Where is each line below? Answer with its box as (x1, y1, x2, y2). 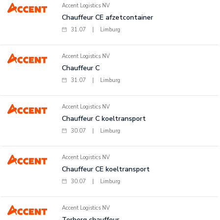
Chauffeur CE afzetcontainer (61, 13, 153, 22)
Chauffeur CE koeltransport (61, 165, 150, 174)
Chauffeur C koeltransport (61, 114, 146, 123)
